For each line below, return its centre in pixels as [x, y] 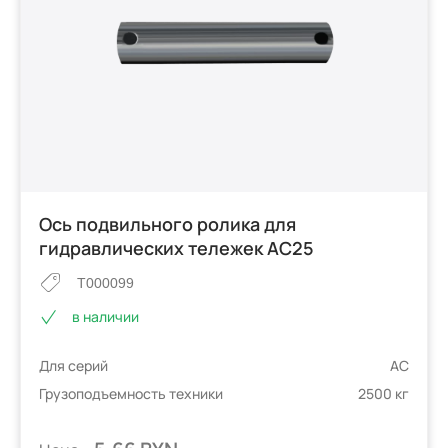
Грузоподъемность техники [131, 393]
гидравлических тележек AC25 [177, 248]
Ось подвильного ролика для [168, 224]
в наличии [106, 316]
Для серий [74, 365]
